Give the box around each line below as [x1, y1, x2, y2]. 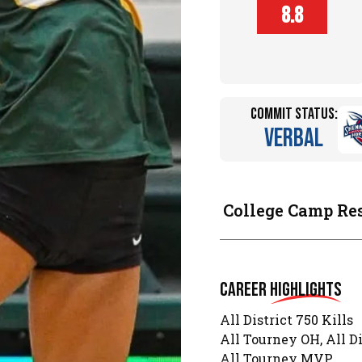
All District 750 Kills [220, 310, 353, 328]
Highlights [270, 278, 342, 302]
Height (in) [265, 12, 318, 26]
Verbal [264, 123, 324, 155]
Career [220, 278, 270, 302]
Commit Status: [250, 104, 338, 124]
